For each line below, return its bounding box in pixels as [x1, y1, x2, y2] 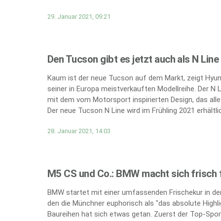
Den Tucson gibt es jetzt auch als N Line [47, 53, 219, 65]
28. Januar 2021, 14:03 [47, 127, 110, 135]
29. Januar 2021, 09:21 [47, 12, 110, 20]
